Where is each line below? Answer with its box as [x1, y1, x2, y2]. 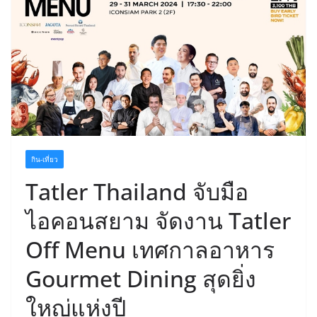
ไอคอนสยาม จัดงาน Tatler [25, 204, 291, 236]
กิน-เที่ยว [31, 154, 58, 164]
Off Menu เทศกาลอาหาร [25, 234, 275, 265]
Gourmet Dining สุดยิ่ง [25, 263, 256, 294]
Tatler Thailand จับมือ [25, 175, 248, 207]
